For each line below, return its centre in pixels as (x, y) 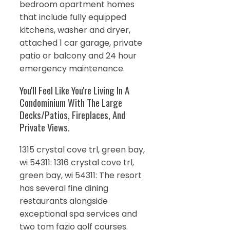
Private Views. (45, 127)
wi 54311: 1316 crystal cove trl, (77, 162)
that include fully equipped (73, 17)
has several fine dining (64, 188)
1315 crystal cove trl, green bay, (82, 150)
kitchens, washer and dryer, (75, 30)
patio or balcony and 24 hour (78, 55)
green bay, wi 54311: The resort (81, 175)
